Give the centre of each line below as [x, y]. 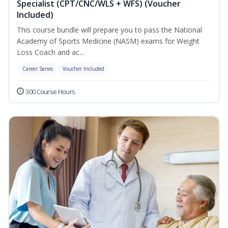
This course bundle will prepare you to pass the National [109, 30]
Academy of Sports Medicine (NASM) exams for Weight [108, 41]
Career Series [38, 69]
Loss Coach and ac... [50, 52]
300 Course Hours [50, 92]
